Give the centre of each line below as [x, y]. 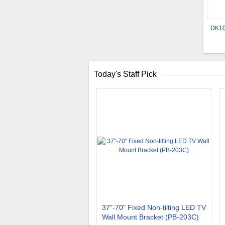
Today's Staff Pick [125, 74]
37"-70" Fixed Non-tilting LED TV [154, 207]
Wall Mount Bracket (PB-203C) [150, 217]
